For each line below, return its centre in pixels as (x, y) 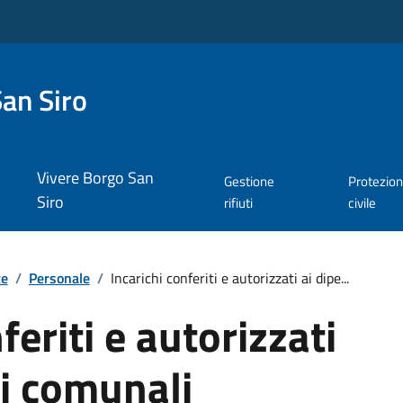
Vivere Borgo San (95, 178)
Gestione (249, 182)
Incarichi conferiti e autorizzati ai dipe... (229, 278)
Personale (59, 278)
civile (362, 203)
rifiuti (238, 203)
